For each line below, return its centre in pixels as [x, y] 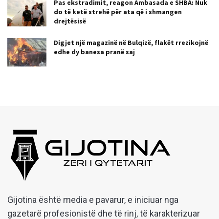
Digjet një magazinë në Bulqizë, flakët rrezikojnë [131, 43]
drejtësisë [70, 21]
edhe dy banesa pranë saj [94, 52]
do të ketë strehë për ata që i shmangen [118, 12]
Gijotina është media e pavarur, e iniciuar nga [93, 200]
